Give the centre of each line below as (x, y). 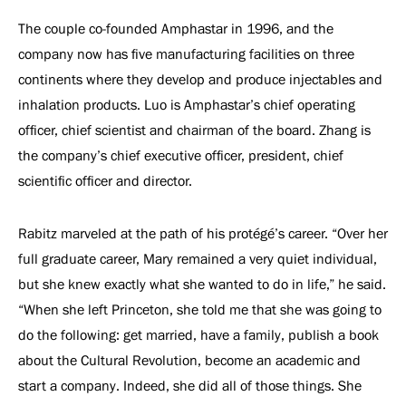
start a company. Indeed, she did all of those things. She (190, 386)
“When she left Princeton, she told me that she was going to (200, 309)
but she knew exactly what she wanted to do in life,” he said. (202, 284)
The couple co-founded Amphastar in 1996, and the (176, 29)
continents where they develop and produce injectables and (200, 79)
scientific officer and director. (107, 181)
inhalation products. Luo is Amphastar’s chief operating (187, 105)
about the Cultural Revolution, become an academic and (189, 360)
